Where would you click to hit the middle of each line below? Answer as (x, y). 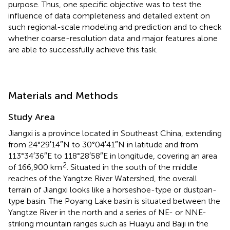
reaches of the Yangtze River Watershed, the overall (103, 178)
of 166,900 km (35, 167)
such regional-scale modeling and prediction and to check (115, 27)
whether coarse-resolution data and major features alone (113, 38)
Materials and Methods (63, 95)
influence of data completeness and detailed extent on (109, 15)
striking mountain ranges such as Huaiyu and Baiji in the (108, 223)
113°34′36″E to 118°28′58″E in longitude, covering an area (113, 156)
